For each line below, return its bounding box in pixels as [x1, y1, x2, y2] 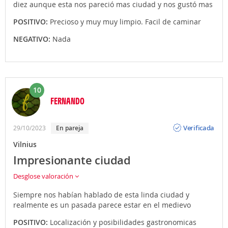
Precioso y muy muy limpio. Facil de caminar [50, 16, 201, 26]
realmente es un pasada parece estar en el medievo [13, 199, 191, 210]
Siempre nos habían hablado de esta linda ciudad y [13, 189, 189, 199]
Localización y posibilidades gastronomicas [50, 217, 196, 227]
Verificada [183, 123, 215, 133]
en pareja [60, 123, 83, 132]
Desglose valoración [13, 171, 75, 181]
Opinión [183, 115, 208, 125]
